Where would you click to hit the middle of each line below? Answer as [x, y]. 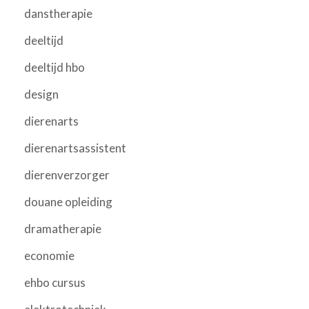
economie [49, 255]
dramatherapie [63, 228]
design [41, 94]
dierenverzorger [67, 175]
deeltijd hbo [54, 67]
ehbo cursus [55, 282]
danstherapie [58, 13]
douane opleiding [68, 201]
